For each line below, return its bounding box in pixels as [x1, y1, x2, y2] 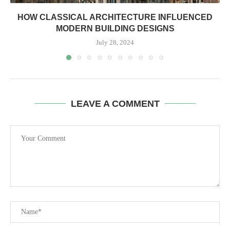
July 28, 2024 [96, 38, 134, 46]
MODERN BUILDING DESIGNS [55, 24, 175, 33]
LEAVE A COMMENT [70, 98, 160, 109]
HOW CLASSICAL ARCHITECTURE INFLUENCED [17, 12, 213, 22]
